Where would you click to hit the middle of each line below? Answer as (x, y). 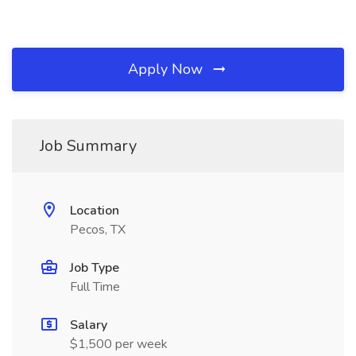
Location (95, 211)
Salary (89, 325)
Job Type (95, 268)
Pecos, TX (98, 230)
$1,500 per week (119, 344)
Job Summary (88, 146)
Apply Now (167, 69)
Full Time (95, 287)
